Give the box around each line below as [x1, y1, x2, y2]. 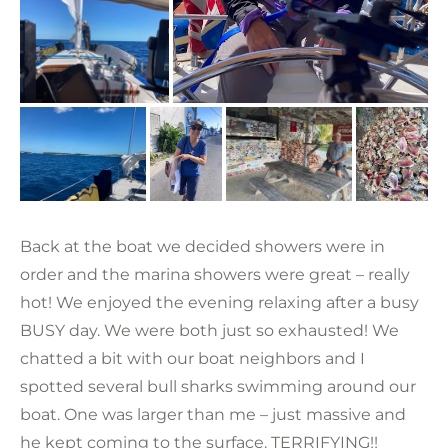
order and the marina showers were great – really [20, 264, 410, 284]
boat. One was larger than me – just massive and [20, 404, 406, 424]
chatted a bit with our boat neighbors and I [20, 348, 365, 368]
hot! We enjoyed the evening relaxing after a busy [20, 292, 419, 312]
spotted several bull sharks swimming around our [20, 376, 416, 396]
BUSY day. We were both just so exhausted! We [20, 320, 399, 340]
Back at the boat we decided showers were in [20, 236, 385, 256]
